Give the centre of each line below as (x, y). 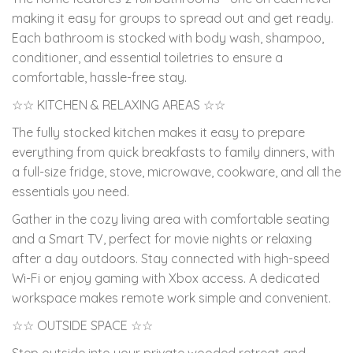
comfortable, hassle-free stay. (99, 77)
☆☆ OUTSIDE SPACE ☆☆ (82, 325)
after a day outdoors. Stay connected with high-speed (171, 258)
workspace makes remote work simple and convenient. (171, 297)
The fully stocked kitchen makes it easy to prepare (158, 132)
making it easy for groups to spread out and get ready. (173, 18)
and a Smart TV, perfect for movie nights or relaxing (162, 238)
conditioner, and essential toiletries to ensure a (147, 57)
